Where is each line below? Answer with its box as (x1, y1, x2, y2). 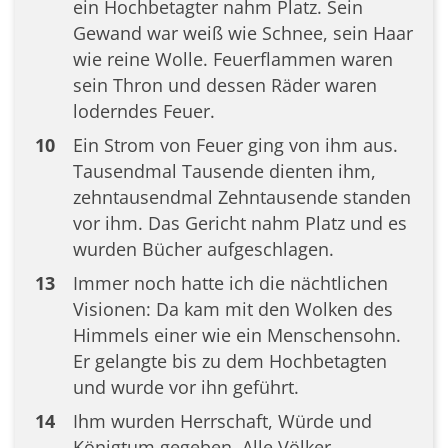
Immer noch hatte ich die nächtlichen (72, 271, 388, 295)
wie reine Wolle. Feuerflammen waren (72, 47, 393, 71)
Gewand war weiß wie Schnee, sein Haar (72, 21, 413, 45)
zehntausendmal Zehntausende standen (72, 185, 411, 209)
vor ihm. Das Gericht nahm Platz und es (72, 211, 407, 235)
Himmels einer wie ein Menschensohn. (72, 323, 401, 347)
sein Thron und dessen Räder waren (72, 73, 377, 97)
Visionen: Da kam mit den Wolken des (72, 297, 393, 321)
